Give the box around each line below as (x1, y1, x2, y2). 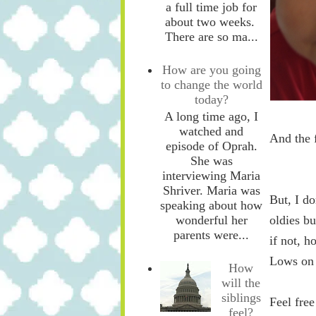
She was (190, 154, 233, 169)
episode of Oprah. (165, 139, 257, 154)
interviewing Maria (162, 169, 260, 183)
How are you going (162, 62, 261, 77)
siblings (221, 290, 261, 305)
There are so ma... (164, 30, 258, 44)
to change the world (160, 77, 262, 92)
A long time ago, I (164, 109, 258, 124)
